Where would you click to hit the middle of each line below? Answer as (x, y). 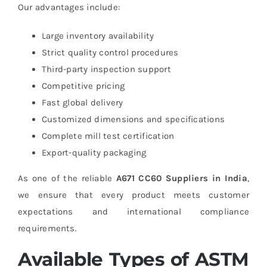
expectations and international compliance (133, 211)
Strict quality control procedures (110, 52)
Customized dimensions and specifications (133, 119)
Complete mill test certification (108, 136)
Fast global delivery (82, 102)
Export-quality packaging (94, 152)
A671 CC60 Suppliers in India (182, 178)
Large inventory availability (98, 35)
